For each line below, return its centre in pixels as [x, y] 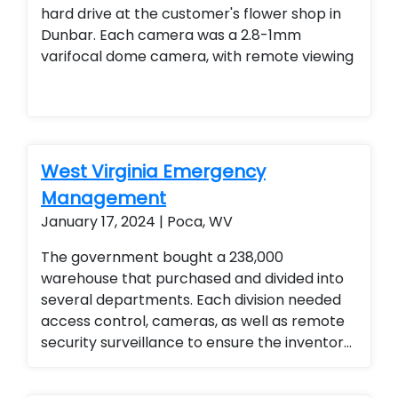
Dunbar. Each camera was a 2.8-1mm [171, 35]
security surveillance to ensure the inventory [196, 342]
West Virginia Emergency [153, 171]
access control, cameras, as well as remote [193, 321]
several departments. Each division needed [119, 300]
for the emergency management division [184, 364]
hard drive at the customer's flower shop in [191, 14]
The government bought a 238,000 [162, 257]
